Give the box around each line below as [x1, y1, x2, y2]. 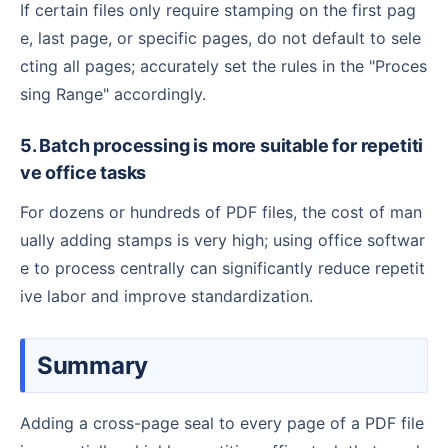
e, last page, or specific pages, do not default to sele [20, 27, 421, 48]
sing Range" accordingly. [20, 83, 206, 104]
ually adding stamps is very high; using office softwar [20, 229, 425, 250]
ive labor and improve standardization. [20, 285, 313, 306]
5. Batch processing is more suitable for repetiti [20, 134, 36, 156]
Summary [52, 350, 149, 380]
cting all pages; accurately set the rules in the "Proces [20, 55, 427, 76]
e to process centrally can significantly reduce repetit [20, 257, 425, 278]
